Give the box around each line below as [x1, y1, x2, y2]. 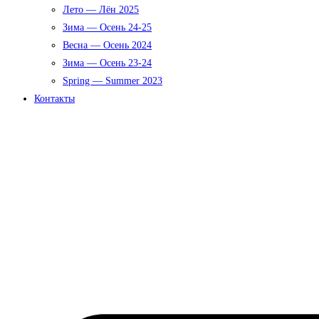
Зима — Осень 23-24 [63, 58, 152, 68]
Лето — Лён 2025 [63, 4, 139, 15]
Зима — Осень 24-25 [63, 22, 152, 33]
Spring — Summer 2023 [63, 75, 162, 86]
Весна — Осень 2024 [63, 40, 152, 51]
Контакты [34, 93, 75, 104]
